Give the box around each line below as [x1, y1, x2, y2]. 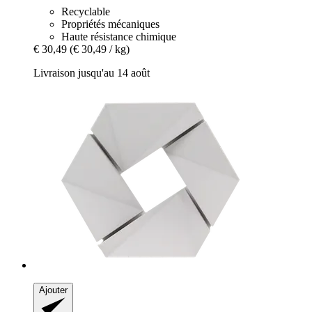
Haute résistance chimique [61, 30, 176, 42]
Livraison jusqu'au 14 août [33, 66, 150, 79]
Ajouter [39, 284, 68, 295]
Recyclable [61, 5, 110, 17]
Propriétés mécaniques [61, 17, 159, 30]
